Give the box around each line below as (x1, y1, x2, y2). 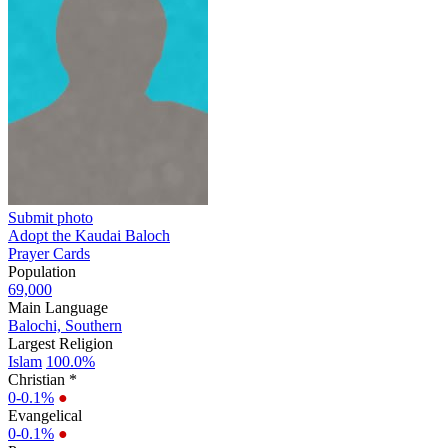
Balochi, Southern (8, 316, 122, 334)
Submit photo (8, 208, 93, 226)
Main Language (8, 298, 108, 316)
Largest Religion (8, 334, 113, 352)
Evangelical (8, 406, 82, 424)
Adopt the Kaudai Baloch (8, 226, 170, 244)
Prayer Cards (8, 244, 90, 262)
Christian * (8, 370, 77, 388)
